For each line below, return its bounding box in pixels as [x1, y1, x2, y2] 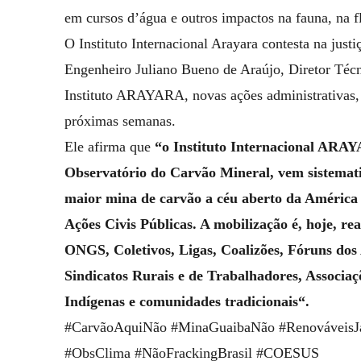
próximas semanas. [64, 113, 176, 129]
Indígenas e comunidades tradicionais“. [64, 293, 309, 309]
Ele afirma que [64, 139, 155, 155]
